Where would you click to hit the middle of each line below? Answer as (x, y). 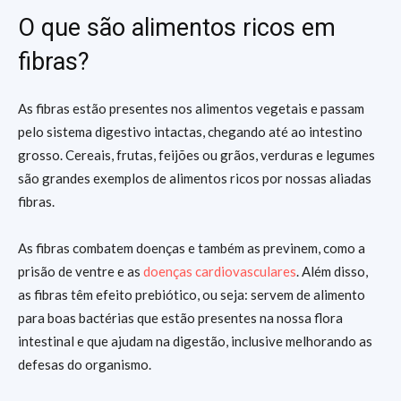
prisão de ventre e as (81, 271)
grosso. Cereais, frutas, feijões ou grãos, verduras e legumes (196, 155)
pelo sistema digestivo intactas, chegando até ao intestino (190, 132)
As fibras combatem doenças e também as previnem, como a (192, 248)
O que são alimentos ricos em (177, 28)
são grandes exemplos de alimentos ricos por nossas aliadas (195, 178)
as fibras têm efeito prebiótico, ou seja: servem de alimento (192, 294)
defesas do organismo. (85, 364)
